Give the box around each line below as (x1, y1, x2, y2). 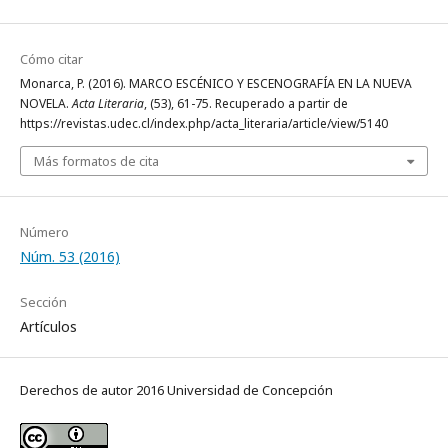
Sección (20, 293, 67, 311)
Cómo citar (20, 50, 83, 68)
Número (20, 223, 69, 241)
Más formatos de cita (34, 152, 159, 170)
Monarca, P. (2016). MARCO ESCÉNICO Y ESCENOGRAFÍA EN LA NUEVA (20, 75, 412, 92)
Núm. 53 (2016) (20, 247, 120, 266)
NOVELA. (20, 95, 72, 112)
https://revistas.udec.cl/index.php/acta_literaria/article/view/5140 (20, 115, 388, 132)
